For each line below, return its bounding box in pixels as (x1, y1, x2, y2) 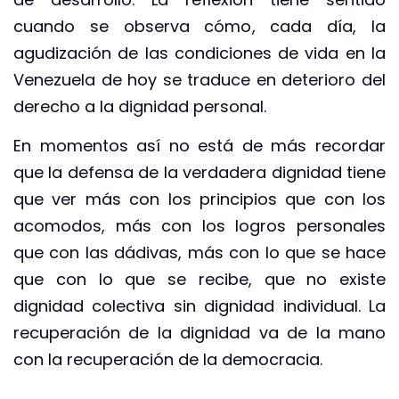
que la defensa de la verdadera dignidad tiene (13, 161, 386, 184)
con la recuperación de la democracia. (13, 348, 322, 371)
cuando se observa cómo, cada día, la (13, 14, 386, 37)
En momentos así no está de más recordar (13, 134, 386, 158)
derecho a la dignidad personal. (13, 94, 266, 118)
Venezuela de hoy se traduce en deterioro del (13, 68, 386, 91)
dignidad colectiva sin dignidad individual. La (13, 295, 386, 318)
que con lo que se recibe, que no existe (13, 268, 386, 291)
